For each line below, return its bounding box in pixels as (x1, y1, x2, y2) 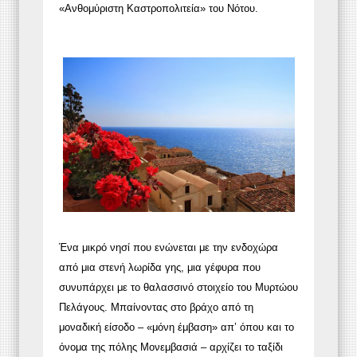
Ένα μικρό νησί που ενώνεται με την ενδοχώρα (59, 241, 278, 253)
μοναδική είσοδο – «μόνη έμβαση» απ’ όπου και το (59, 320, 294, 333)
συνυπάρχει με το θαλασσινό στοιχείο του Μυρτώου (59, 280, 298, 293)
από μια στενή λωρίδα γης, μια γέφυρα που (59, 261, 261, 273)
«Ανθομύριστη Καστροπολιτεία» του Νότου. (59, 2, 258, 14)
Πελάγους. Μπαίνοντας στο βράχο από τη (59, 300, 253, 313)
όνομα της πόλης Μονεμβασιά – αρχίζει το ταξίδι (59, 340, 283, 353)
